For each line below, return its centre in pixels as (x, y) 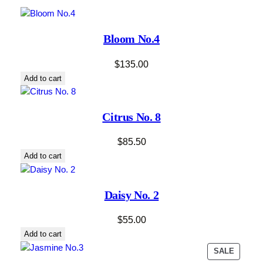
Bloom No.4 (131, 38)
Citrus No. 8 (131, 117)
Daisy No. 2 (131, 195)
